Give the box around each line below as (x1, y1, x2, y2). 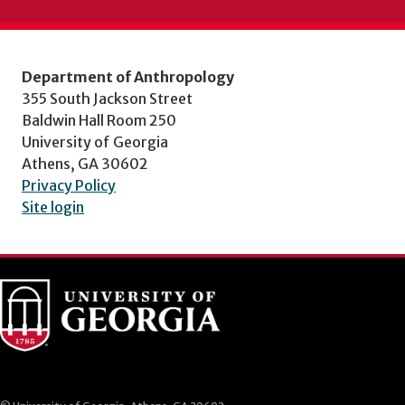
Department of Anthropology (22, 68, 234, 86)
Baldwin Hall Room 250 (22, 111, 176, 129)
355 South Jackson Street (22, 89, 193, 108)
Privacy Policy (22, 176, 116, 194)
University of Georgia (22, 133, 168, 151)
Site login (22, 198, 84, 216)
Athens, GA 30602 (22, 155, 148, 173)
